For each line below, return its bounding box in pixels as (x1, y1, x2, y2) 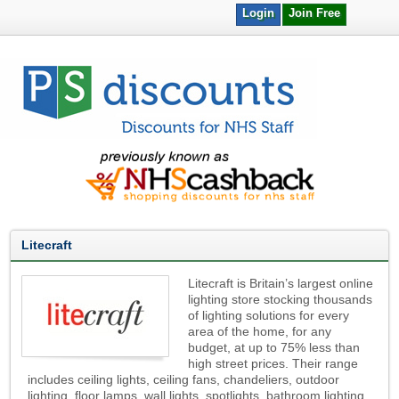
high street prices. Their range (188, 356, 359, 370)
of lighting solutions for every (188, 308, 350, 322)
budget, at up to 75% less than (188, 340, 361, 354)
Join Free (289, 6, 341, 20)
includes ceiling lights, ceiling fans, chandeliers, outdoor (28, 372, 340, 387)
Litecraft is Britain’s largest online (188, 276, 374, 290)
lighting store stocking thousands (188, 292, 373, 306)
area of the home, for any (188, 324, 332, 338)
